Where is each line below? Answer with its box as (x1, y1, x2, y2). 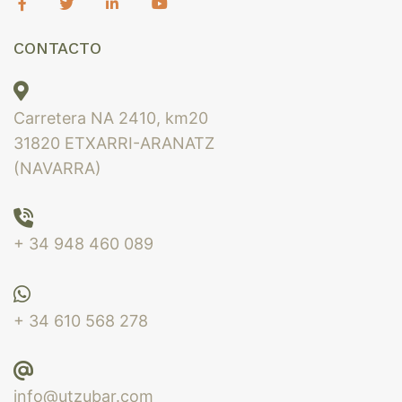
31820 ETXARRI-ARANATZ (13, 133, 214, 153)
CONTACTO (13, 38, 101, 57)
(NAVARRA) (13, 158, 101, 178)
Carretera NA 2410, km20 (13, 108, 208, 127)
